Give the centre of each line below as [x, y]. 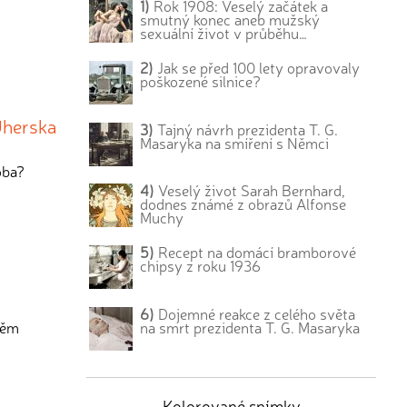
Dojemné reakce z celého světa [255, 313]
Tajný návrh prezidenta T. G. [246, 129]
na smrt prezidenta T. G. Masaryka [250, 327]
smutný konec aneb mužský [230, 19]
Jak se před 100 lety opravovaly [257, 67]
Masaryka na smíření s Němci [235, 142]
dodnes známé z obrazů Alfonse [243, 204]
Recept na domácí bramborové [256, 252]
